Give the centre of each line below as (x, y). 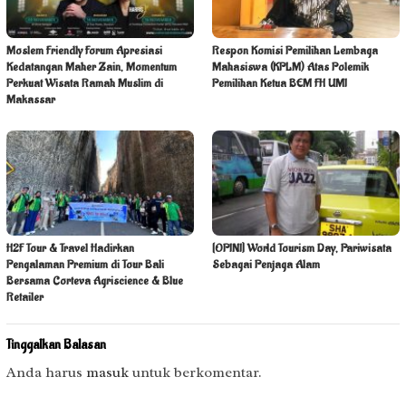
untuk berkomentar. (195, 372)
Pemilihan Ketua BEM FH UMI (280, 82)
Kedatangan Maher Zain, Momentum (92, 66)
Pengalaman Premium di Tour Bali (85, 264)
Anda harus (46, 372)
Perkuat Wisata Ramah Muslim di (85, 82)
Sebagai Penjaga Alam (266, 264)
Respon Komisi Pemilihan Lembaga (295, 50)
